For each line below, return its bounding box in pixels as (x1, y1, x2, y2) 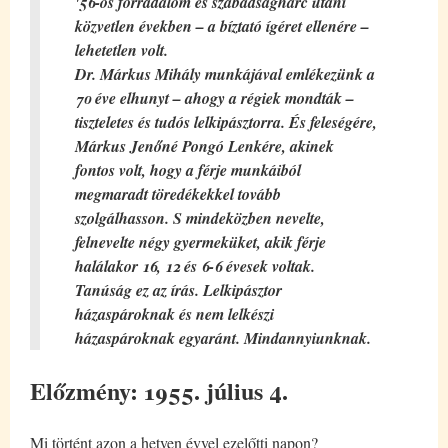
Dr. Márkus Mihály (75, 62, 202, 85)
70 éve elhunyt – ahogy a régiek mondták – (75, 86, 355, 109)
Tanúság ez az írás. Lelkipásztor (75, 278, 283, 301)
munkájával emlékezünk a (201, 62, 376, 85)
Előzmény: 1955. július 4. (30, 372, 288, 408)
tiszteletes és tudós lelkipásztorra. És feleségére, (75, 110, 378, 133)
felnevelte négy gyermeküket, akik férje (75, 230, 327, 253)
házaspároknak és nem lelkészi (75, 302, 275, 325)
